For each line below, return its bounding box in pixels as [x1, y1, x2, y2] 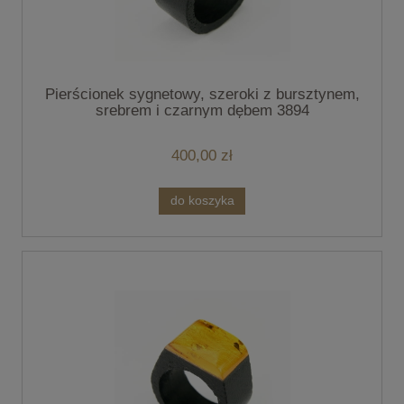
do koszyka [170, 193, 234, 207]
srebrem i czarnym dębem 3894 [95, 102, 309, 120]
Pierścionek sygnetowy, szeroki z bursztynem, [44, 86, 360, 104]
